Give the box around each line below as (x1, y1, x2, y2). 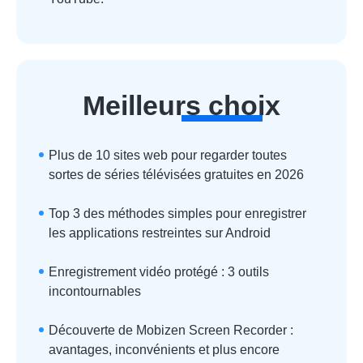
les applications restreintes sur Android (49, 226, 271, 240)
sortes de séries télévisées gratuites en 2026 (49, 168, 304, 181)
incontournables (49, 284, 141, 298)
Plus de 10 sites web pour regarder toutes (49, 148, 287, 162)
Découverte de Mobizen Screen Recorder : (49, 323, 293, 337)
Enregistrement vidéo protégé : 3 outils (49, 265, 269, 279)
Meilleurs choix (83, 90, 280, 121)
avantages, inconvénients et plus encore (49, 343, 280, 357)
